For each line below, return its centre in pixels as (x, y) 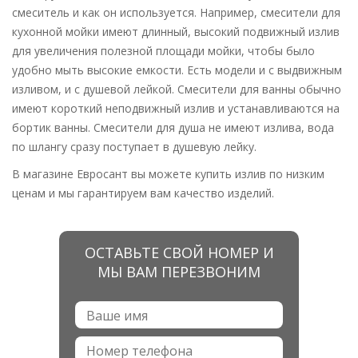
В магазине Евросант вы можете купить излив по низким (168, 174)
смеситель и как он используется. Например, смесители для (176, 13)
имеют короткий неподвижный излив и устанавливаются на (176, 109)
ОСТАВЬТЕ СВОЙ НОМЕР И (179, 253)
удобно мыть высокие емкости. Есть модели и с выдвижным (177, 70)
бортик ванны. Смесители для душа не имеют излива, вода (173, 128)
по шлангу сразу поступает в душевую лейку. (134, 147)
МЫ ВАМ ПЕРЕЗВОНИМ (179, 272)
